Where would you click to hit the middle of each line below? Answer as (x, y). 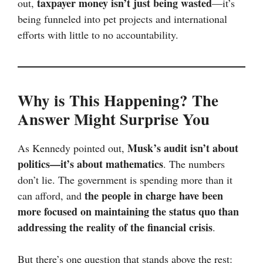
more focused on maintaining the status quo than (128, 212)
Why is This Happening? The (118, 100)
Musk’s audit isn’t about (183, 148)
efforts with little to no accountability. (98, 35)
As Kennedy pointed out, (73, 148)
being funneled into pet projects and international (122, 19)
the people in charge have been (154, 196)
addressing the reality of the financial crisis (115, 227)
